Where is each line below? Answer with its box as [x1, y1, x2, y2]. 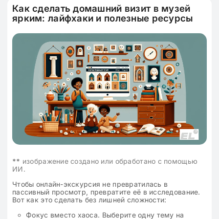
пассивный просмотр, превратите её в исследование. [12, 187, 200, 196]
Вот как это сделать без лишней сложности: [12, 195, 167, 204]
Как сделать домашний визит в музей [12, 3, 191, 15]
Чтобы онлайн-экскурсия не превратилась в [12, 179, 168, 188]
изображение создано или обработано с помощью [20, 156, 198, 165]
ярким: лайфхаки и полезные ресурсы [12, 13, 193, 24]
